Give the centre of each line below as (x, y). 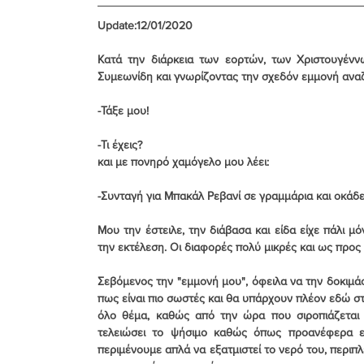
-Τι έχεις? (120, 144)
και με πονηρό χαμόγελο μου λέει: (183, 161)
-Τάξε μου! (123, 110)
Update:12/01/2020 (145, 25)
